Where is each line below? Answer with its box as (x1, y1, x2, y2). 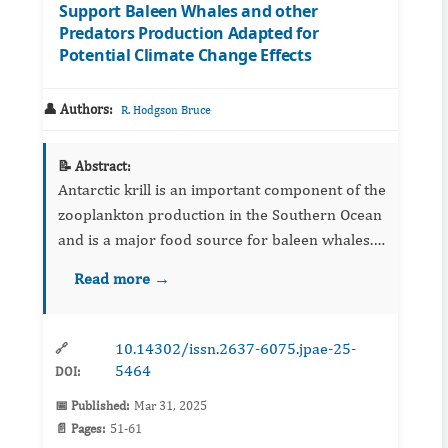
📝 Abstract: (58, 158, 131, 175)
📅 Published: (55, 398, 129, 414)
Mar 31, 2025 (134, 398, 207, 414)
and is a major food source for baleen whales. (58, 230, 373, 250)
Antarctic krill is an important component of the (58, 180, 386, 200)
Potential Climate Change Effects (59, 44, 312, 67)
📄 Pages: (55, 421, 105, 437)
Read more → (74, 269, 170, 289)
